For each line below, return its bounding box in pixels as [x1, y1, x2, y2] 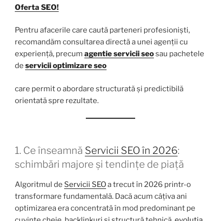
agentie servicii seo [84, 49, 154, 59]
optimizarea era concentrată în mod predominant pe [15, 204, 195, 213]
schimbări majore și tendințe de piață [15, 158, 184, 171]
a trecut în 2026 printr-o [106, 180, 191, 189]
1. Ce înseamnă [15, 145, 85, 157]
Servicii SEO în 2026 [85, 145, 178, 157]
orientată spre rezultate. [15, 96, 99, 105]
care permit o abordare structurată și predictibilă [15, 84, 184, 93]
